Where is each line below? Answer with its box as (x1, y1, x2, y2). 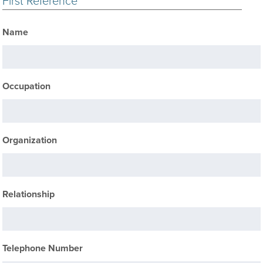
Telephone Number (2, 242, 83, 254)
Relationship (2, 188, 55, 200)
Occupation (2, 80, 51, 92)
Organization (2, 134, 58, 146)
